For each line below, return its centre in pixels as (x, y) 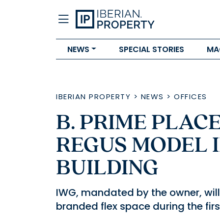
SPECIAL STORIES (151, 49)
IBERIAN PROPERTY (93, 96)
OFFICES (191, 96)
